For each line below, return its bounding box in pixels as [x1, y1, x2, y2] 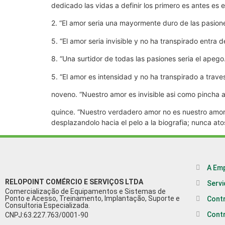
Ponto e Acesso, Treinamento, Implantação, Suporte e [5, 194, 180, 202]
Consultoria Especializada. [5, 201, 90, 209]
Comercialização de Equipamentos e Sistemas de [5, 187, 166, 195]
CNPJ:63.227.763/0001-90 [5, 210, 88, 219]
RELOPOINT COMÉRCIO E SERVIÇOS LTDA [5, 177, 143, 186]
